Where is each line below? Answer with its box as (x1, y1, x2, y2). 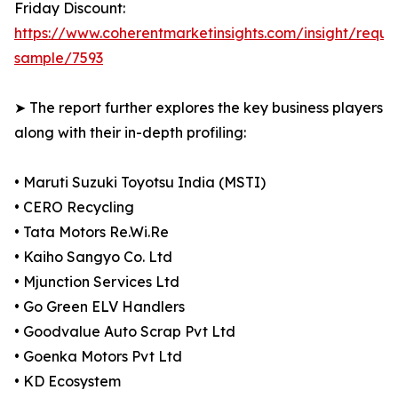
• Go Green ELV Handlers (14, 298, 185, 316)
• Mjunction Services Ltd (14, 273, 179, 291)
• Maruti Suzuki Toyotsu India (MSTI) (14, 173, 266, 192)
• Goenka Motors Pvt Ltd (14, 347, 182, 366)
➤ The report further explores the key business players (14, 99, 383, 117)
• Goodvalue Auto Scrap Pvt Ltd (14, 322, 235, 341)
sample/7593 (14, 49, 103, 68)
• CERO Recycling (14, 198, 134, 217)
